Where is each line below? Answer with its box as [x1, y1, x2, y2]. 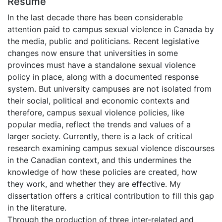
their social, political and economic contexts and [7, 95, 190, 106]
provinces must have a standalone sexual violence [7, 59, 196, 70]
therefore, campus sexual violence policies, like [7, 107, 184, 117]
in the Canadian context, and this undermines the [7, 155, 191, 165]
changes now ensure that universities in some [7, 48, 178, 58]
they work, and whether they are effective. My [7, 178, 181, 189]
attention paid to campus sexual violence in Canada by [7, 24, 214, 34]
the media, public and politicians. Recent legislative [7, 36, 199, 46]
